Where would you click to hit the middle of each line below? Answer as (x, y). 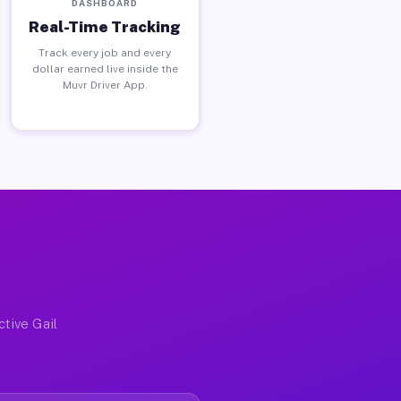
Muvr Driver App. (105, 85)
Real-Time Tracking (105, 26)
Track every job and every (105, 52)
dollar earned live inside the (105, 68)
